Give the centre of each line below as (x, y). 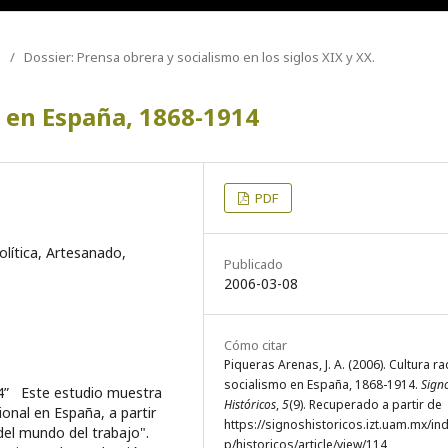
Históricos (250, 404)
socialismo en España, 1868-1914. (322, 384)
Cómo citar (255, 344)
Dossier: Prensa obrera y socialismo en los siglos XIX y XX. (199, 56)
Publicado (253, 263)
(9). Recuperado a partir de (365, 404)
